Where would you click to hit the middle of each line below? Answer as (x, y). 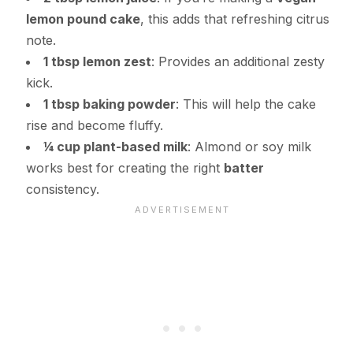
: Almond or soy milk (249, 146)
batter (243, 167)
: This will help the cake (245, 104)
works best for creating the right (124, 167)
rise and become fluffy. (94, 125)
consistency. (62, 189)
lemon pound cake (83, 19)
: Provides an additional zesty (238, 61)
